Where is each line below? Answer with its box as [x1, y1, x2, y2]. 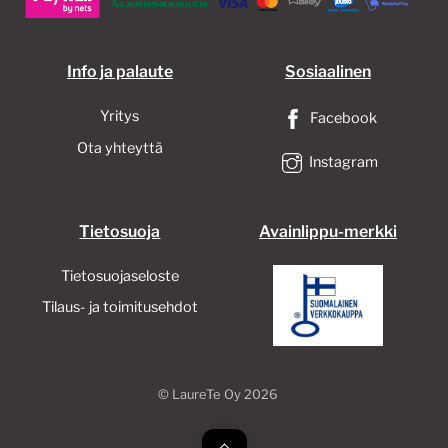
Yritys [100, 107, 140, 126]
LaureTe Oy [171, 386, 241, 402]
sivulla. [134, 28, 185, 48]
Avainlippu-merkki [259, 221, 397, 241]
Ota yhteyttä [76, 138, 163, 157]
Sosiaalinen [285, 62, 371, 82]
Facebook [307, 109, 377, 128]
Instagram [306, 153, 378, 171]
